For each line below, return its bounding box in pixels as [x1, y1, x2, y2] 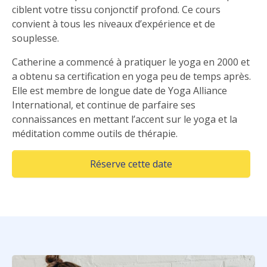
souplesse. [12, 32, 59, 45]
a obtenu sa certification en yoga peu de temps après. [12, 70, 251, 83]
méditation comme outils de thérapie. [12, 127, 178, 141]
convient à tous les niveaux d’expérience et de [12, 17, 215, 31]
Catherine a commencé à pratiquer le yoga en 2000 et [12, 55, 250, 69]
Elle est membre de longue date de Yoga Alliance [12, 84, 227, 98]
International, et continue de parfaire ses [12, 98, 195, 112]
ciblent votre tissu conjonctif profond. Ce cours [12, 3, 221, 17]
